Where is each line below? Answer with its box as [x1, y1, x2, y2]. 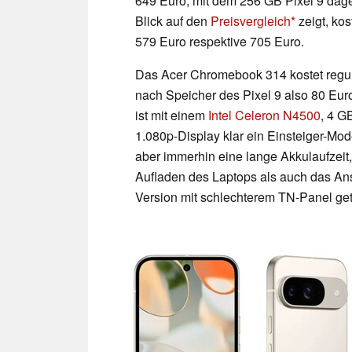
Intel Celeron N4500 [208, 105, 321, 124]
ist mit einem [135, 105, 208, 124]
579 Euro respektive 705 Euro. [135, 31, 304, 50]
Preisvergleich [211, 11, 291, 30]
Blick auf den [135, 11, 211, 30]
